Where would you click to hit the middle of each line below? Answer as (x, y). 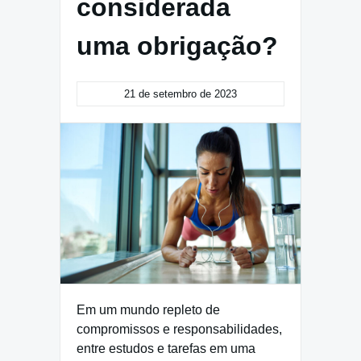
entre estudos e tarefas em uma (166, 348)
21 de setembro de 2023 (180, 94)
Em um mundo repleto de (148, 309)
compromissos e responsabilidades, (179, 329)
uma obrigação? (177, 46)
